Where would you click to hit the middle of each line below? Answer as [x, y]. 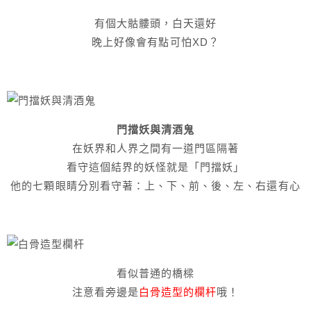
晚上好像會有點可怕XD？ [155, 42]
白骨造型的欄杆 [178, 292]
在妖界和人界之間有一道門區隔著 [155, 148]
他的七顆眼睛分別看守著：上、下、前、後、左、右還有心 [155, 186]
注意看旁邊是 [105, 292]
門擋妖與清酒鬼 [155, 129]
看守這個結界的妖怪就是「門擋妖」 [155, 167]
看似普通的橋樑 [155, 273]
